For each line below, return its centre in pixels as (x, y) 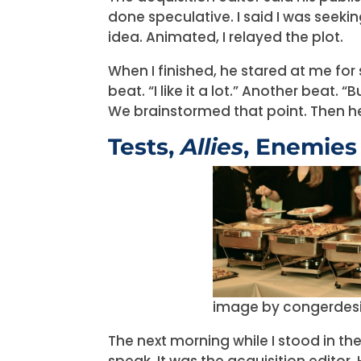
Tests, (145, 146)
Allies (212, 146)
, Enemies (301, 146)
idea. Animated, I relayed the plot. (226, 37)
